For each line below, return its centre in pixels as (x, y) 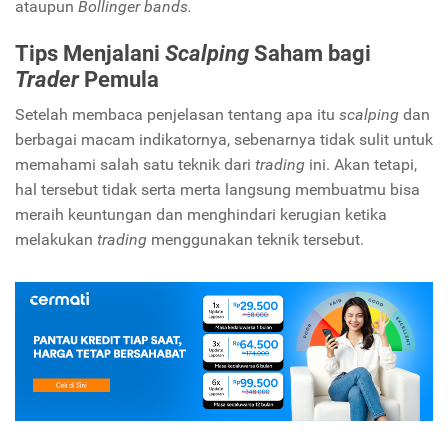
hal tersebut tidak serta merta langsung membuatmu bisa (217, 190)
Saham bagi (312, 53)
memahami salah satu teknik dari (135, 165)
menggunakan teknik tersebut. (257, 240)
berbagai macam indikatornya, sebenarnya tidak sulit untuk (224, 140)
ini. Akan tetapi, (363, 165)
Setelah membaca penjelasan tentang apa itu (177, 115)
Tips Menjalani (90, 53)
